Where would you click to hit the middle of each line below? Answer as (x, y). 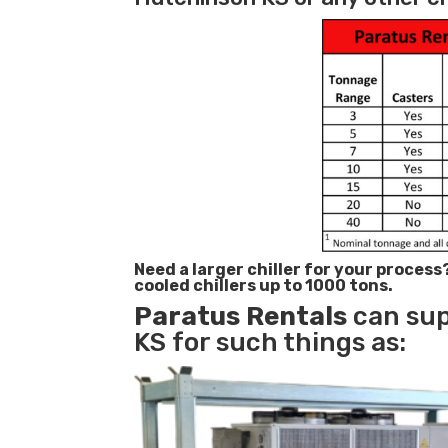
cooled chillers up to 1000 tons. (264, 286)
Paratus (187, 317)
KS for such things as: (270, 343)
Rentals (297, 317)
